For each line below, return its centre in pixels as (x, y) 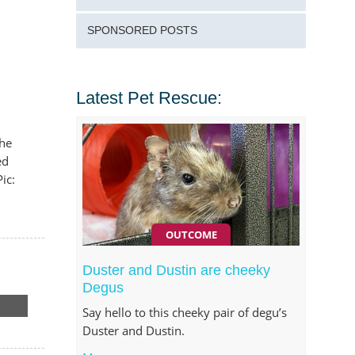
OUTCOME (191, 234)
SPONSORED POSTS (142, 30)
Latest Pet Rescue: (149, 97)
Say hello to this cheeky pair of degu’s (185, 312)
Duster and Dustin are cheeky (177, 270)
